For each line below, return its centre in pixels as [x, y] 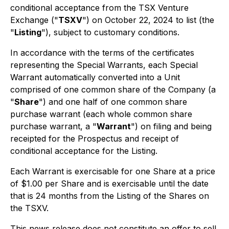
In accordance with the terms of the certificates [102, 53]
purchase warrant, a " [53, 126]
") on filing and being [171, 126]
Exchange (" [34, 20]
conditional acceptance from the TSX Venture [99, 8]
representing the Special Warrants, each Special [104, 65]
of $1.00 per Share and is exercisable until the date [109, 184]
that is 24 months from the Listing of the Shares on [110, 196]
